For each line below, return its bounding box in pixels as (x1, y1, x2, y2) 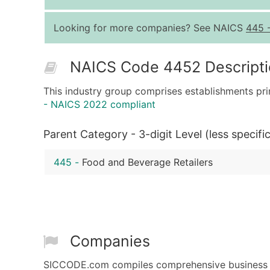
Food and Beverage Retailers (82, 156, 213, 169)
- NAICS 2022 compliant (43, 98, 155, 111)
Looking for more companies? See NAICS (54, 22, 246, 34)
